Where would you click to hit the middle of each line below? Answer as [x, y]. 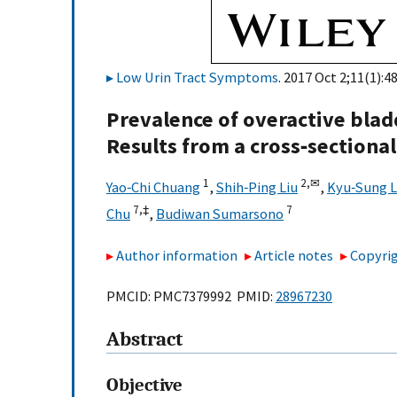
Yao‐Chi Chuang [153, 187]
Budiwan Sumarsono [220, 214]
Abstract [144, 340]
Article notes [294, 255]
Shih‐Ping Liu [257, 187]
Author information [177, 255]
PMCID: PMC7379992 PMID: [191, 296]
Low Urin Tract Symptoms [197, 77]
